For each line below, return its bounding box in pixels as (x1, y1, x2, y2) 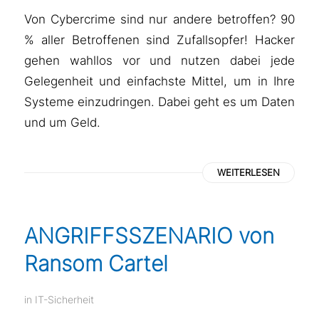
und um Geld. (23, 115, 100, 130)
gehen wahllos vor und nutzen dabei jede (23, 53, 296, 68)
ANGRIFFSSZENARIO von (23, 223, 274, 249)
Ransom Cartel (23, 251, 168, 277)
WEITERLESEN (217, 167, 281, 179)
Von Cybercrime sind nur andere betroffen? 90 (23, 11, 296, 27)
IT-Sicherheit (34, 293, 94, 306)
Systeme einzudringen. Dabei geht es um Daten (23, 94, 296, 110)
